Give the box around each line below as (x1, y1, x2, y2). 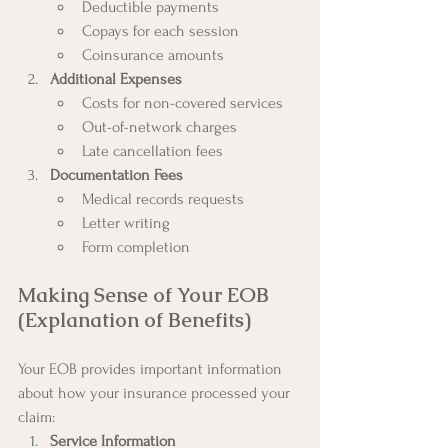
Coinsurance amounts (82, 45, 224, 64)
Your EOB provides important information (18, 359, 286, 378)
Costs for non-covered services (82, 93, 283, 112)
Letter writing (82, 213, 170, 232)
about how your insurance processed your (18, 383, 294, 402)
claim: (18, 407, 55, 426)
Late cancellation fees (82, 141, 223, 160)
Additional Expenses (50, 69, 182, 88)
